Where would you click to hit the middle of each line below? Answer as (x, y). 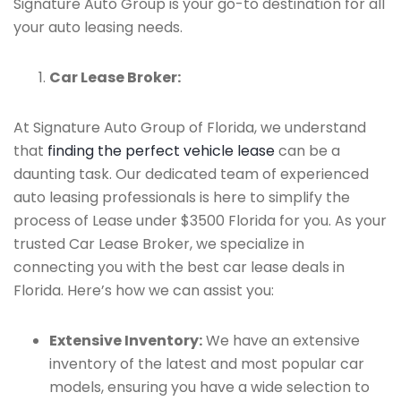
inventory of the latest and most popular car (207, 364)
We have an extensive (281, 341)
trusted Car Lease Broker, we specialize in (159, 244)
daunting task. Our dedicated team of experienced (191, 174)
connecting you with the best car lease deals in (179, 267)
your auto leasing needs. (98, 27)
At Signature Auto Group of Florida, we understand (190, 128)
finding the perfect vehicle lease (161, 151)
